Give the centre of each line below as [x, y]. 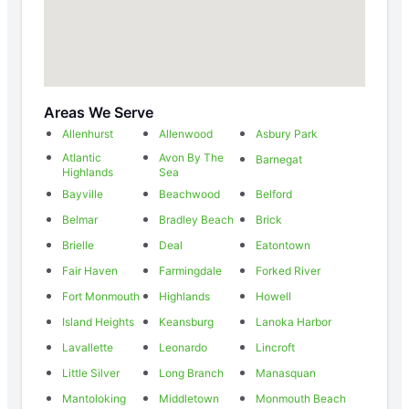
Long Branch [192, 372]
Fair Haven [90, 270]
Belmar [80, 219]
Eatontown [283, 245]
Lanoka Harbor [293, 321]
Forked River [288, 270]
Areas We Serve [99, 112]
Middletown [189, 398]
